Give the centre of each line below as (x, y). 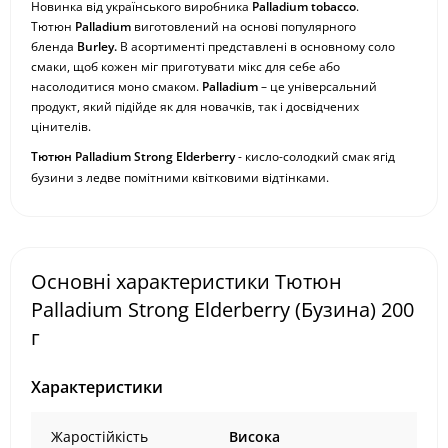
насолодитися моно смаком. (116, 86)
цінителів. (61, 126)
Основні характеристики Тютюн (186, 281)
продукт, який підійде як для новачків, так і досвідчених (195, 106)
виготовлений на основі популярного (243, 26)
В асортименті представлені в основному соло (256, 46)
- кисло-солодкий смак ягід (316, 156)
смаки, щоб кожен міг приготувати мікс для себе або (185, 66)
